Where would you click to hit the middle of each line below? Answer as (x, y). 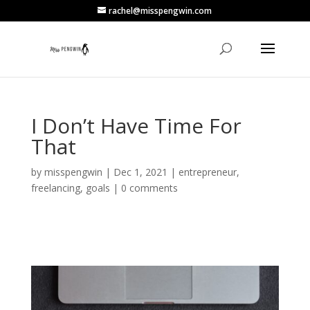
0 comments (149, 188)
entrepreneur (207, 172)
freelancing (55, 188)
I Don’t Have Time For (136, 126)
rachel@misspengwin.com (161, 11)
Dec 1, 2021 (140, 172)
